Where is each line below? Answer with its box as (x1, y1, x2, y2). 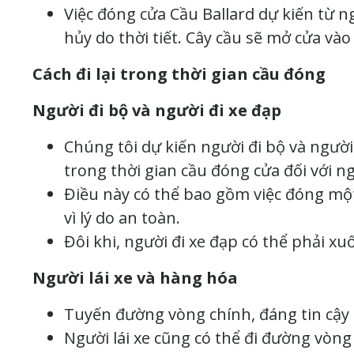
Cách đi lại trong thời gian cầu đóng (32, 62, 326, 85)
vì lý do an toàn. (64, 206, 180, 228)
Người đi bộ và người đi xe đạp (32, 99, 281, 121)
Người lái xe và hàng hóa (32, 266, 238, 288)
